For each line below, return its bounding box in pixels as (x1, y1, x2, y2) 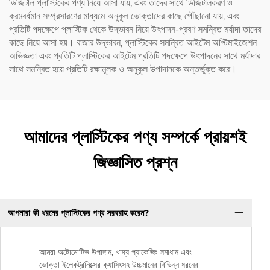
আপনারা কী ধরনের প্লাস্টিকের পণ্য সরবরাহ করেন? (7, 207, 149, 218)
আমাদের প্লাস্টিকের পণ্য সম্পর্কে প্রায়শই (24, 127, 246, 148)
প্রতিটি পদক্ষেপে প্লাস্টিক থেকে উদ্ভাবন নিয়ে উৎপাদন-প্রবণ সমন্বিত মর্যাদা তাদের (9, 24, 261, 36)
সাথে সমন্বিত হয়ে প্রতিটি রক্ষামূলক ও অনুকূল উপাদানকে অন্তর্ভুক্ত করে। (9, 63, 237, 75)
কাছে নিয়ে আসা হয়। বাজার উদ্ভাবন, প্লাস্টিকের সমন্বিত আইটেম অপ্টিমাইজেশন (9, 37, 257, 49)
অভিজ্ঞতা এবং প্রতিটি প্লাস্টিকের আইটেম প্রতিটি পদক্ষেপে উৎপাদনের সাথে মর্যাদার (9, 50, 260, 62)
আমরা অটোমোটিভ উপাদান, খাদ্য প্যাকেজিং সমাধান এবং (39, 246, 192, 258)
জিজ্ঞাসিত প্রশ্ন (93, 152, 177, 173)
